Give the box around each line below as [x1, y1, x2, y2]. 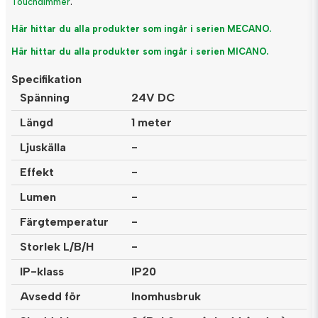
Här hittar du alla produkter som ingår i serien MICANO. [11, 45, 268, 57]
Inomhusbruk [131, 290, 201, 304]
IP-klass [20, 265, 64, 279]
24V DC [131, 91, 175, 105]
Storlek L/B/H [20, 240, 94, 254]
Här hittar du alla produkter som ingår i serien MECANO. [11, 23, 271, 34]
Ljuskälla [20, 141, 66, 155]
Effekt [20, 165, 54, 180]
